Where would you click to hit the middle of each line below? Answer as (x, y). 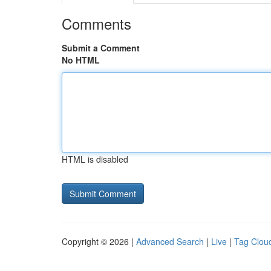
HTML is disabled (95, 159)
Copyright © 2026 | (99, 241)
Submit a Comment (101, 48)
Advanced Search (170, 241)
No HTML (81, 60)
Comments (96, 23)
